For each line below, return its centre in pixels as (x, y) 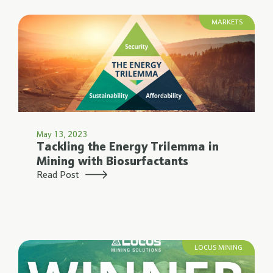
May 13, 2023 (62, 135)
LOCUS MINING (218, 248)
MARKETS (227, 23)
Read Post (58, 175)
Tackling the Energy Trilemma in (128, 147)
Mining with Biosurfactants (112, 162)
